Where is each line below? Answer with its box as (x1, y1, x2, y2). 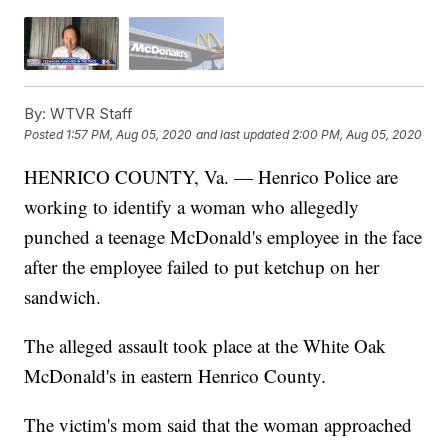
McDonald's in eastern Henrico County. (24, 362, 327, 388)
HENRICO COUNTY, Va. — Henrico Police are (24, 163, 399, 189)
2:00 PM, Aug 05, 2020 (292, 127, 423, 143)
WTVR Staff (46, 103, 134, 123)
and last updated (196, 127, 290, 143)
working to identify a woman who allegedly (24, 193, 360, 219)
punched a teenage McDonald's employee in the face (24, 223, 423, 249)
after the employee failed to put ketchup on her (24, 253, 380, 279)
